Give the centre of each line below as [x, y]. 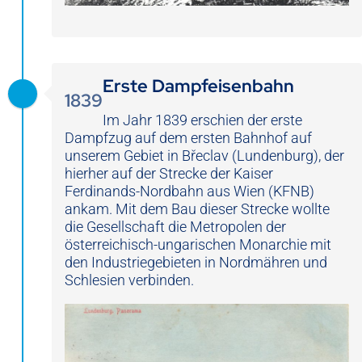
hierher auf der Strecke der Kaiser [169, 174]
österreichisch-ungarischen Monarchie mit [198, 245]
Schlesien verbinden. [129, 280]
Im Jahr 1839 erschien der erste [202, 120]
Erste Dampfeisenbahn [198, 86]
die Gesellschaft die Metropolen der [175, 227]
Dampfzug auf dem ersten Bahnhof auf [188, 138]
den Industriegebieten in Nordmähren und [196, 263]
